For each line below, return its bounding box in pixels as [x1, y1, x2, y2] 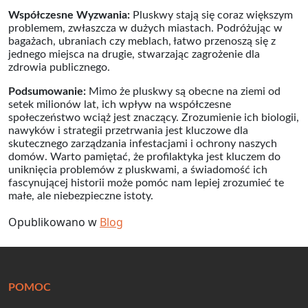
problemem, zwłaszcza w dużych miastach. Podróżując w [8, 23, 283, 34]
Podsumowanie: [8, 86, 86, 97]
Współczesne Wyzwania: [8, 10, 130, 21]
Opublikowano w [8, 214, 100, 230]
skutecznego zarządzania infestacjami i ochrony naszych [8, 138, 277, 149]
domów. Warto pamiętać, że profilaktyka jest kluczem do [8, 151, 280, 162]
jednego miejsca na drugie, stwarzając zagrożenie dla [8, 49, 260, 60]
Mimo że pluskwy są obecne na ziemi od [86, 86, 280, 97]
